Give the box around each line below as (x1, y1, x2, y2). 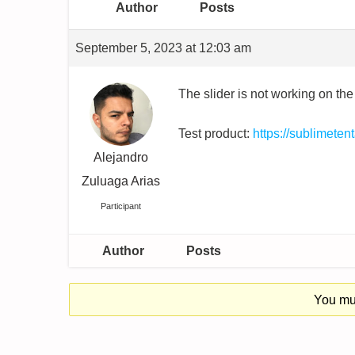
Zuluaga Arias (82, 174, 160, 188)
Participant (101, 201, 141, 211)
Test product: (178, 127, 253, 140)
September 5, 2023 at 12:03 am (75, 41, 251, 55)
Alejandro (94, 151, 148, 164)
